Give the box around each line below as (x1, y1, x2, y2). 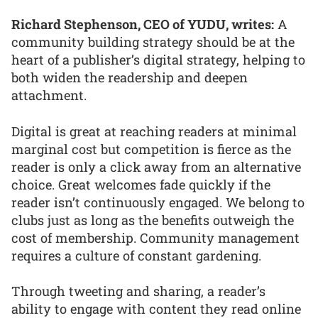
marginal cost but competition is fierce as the (11, 140, 291, 158)
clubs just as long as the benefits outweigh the (11, 211, 294, 229)
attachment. (11, 87, 87, 104)
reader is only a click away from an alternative (11, 158, 301, 175)
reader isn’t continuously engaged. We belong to (11, 193, 305, 211)
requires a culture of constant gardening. (11, 246, 261, 264)
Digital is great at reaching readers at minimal (11, 122, 297, 140)
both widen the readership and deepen (11, 69, 248, 87)
